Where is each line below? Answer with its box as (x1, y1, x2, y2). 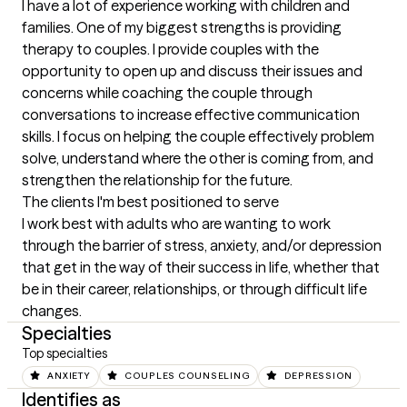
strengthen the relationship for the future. (22, 171, 293, 189)
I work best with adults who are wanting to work (22, 214, 331, 233)
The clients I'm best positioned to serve (22, 193, 279, 211)
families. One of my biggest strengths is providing (22, 18, 342, 36)
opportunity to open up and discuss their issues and (22, 62, 362, 80)
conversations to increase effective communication (22, 105, 360, 124)
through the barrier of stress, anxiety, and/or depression (22, 236, 382, 254)
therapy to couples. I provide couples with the (22, 40, 319, 58)
